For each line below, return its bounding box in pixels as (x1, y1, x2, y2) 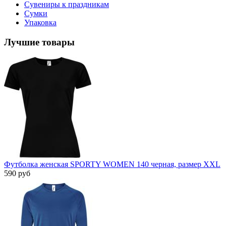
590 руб (4, 169, 30, 178)
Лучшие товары (4, 36, 75, 47)
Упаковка (24, 18, 56, 27)
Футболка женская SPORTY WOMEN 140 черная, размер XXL (4, 160, 220, 169)
